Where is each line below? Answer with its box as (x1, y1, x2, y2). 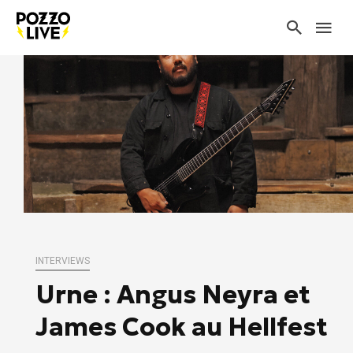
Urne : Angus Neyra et (35, 279, 310, 310)
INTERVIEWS (35, 255, 90, 266)
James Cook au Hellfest (35, 311, 328, 343)
